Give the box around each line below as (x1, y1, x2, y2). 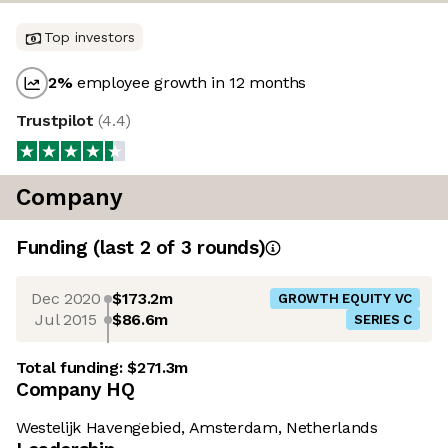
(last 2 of (92, 236, 181, 260)
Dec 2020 (31, 288, 101, 308)
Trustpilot (16, 111, 99, 131)
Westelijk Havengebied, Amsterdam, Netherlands (16, 418, 378, 438)
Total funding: (16, 358, 128, 378)
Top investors (44, 29, 135, 46)
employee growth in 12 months (72, 73, 307, 93)
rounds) (191, 236, 266, 260)
